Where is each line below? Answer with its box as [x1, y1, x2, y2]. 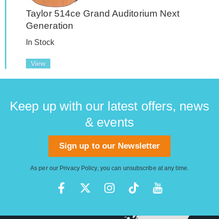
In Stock [26, 38, 54, 46]
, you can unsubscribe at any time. [97, 165, 189, 172]
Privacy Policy [60, 165, 97, 172]
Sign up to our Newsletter [59, 141, 160, 151]
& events [85, 115, 134, 130]
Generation [26, 21, 73, 31]
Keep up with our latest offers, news [10, 99, 209, 113]
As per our [30, 165, 60, 172]
